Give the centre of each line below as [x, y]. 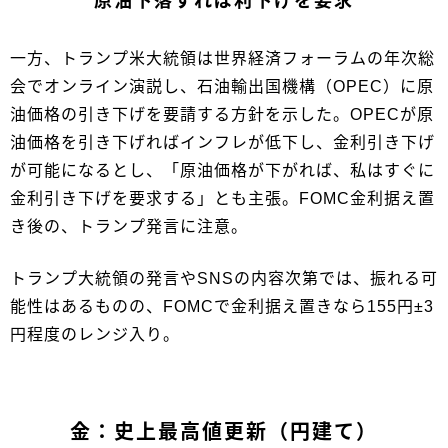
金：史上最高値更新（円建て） [224, 432]
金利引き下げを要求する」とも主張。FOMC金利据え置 [222, 199]
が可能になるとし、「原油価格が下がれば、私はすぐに [222, 171]
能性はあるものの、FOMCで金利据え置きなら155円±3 [222, 307]
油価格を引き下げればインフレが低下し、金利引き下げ [222, 143]
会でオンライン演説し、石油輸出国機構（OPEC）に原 [222, 87]
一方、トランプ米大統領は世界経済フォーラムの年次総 [222, 59]
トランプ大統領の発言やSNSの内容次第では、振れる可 [224, 279]
